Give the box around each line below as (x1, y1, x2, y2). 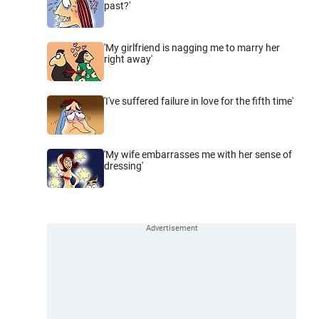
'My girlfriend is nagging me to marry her (104, 41, 280, 53)
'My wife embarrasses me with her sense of (104, 148, 292, 160)
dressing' (104, 159, 143, 172)
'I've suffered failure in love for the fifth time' (104, 95, 293, 107)
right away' (104, 53, 152, 65)
